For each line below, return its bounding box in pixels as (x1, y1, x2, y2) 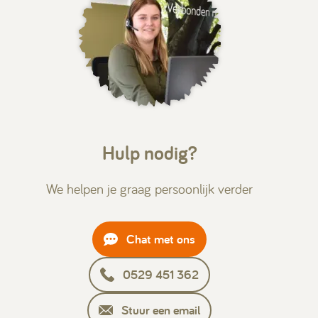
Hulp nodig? (102, 138, 197, 165)
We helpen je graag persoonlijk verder (46, 179, 253, 197)
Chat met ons (126, 230, 195, 247)
